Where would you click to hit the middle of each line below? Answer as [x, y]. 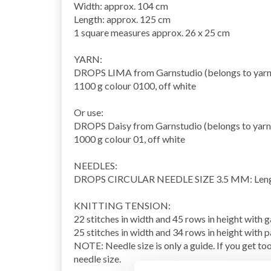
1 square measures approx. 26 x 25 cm [152, 32]
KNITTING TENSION [121, 205]
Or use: [89, 112]
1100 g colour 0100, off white [135, 85]
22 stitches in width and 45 [129, 218]
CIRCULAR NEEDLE [150, 178]
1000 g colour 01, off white [129, 139]
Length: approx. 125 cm [122, 19]
